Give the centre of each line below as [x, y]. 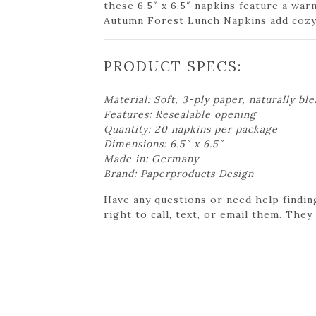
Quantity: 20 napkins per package [191, 129]
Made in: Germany [151, 158]
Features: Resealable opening [180, 114]
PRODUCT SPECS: [173, 66]
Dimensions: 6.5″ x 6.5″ [164, 144]
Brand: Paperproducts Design [179, 173]
